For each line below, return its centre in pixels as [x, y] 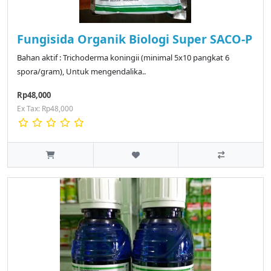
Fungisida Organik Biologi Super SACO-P [135, 39]
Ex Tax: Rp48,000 [45, 109]
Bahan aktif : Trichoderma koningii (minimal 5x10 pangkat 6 [123, 58]
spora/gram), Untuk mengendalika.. [81, 72]
